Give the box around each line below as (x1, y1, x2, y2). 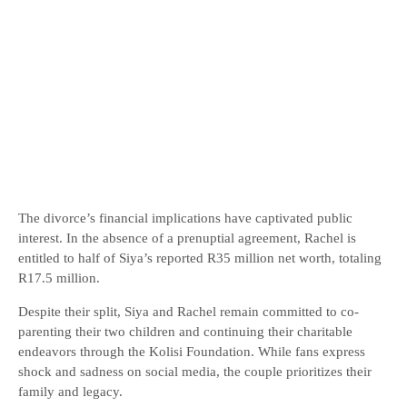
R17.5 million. (18, 271, 100, 285)
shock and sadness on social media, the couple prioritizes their (18, 364, 372, 379)
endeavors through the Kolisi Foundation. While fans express (18, 344, 365, 359)
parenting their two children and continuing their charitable (18, 324, 352, 339)
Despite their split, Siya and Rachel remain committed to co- (18, 304, 359, 319)
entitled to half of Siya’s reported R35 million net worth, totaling (18, 251, 382, 265)
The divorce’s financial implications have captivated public (18, 211, 352, 225)
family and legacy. (18, 384, 123, 399)
